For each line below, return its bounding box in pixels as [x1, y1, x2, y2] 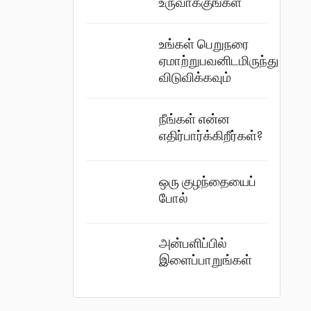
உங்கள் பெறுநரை [158, 35, 249, 53]
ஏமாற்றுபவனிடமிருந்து [158, 51, 278, 69]
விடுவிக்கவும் [158, 68, 231, 86]
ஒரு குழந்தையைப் [158, 172, 256, 190]
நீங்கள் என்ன [158, 110, 230, 128]
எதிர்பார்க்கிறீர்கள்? [158, 127, 262, 144]
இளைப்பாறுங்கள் [158, 251, 252, 269]
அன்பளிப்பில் [158, 235, 227, 253]
